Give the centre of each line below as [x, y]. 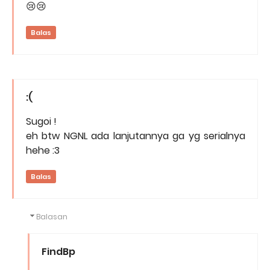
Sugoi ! [41, 122]
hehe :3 [43, 151]
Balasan [52, 217]
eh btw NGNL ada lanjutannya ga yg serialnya [136, 136]
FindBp [58, 252]
